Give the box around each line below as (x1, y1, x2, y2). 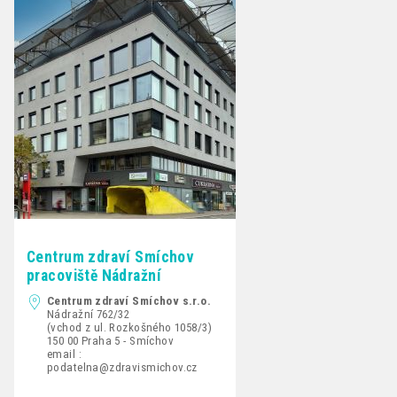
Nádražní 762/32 (47, 307, 130, 322)
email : (47, 347, 82, 362)
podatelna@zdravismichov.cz (47, 361, 198, 375)
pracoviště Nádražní (27, 267, 161, 285)
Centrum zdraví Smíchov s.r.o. (47, 294, 212, 308)
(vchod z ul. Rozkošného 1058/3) (47, 321, 213, 335)
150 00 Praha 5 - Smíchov (47, 334, 175, 348)
